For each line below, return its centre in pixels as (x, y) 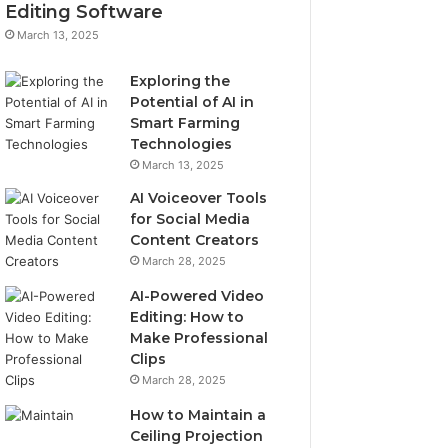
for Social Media (190, 218)
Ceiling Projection (197, 435)
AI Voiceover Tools (199, 197)
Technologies (181, 143)
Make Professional (199, 337)
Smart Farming (185, 122)
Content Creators (195, 239)
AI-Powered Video (197, 295)
